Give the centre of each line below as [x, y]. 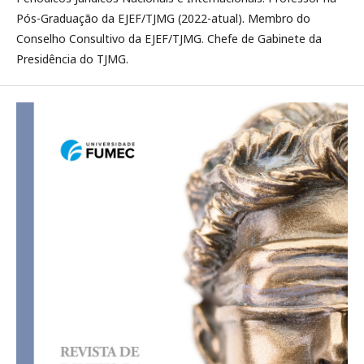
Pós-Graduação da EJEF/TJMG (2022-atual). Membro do [163, 18]
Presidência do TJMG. [72, 58]
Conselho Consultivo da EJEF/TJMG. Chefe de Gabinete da [169, 38]
